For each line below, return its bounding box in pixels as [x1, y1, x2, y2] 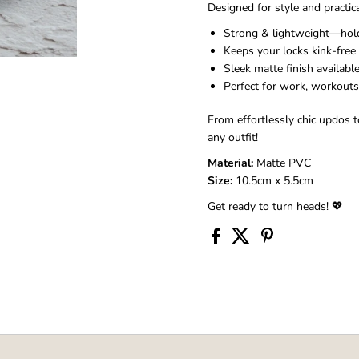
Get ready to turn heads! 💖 [207, 198, 343, 214]
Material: [207, 155, 253, 171]
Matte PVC [252, 155, 311, 171]
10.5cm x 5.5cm [232, 172, 313, 188]
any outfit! [207, 129, 258, 145]
